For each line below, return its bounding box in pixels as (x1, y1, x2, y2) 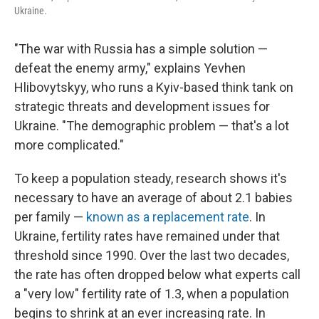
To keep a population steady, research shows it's (14, 171, 287, 186)
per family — (14, 209, 86, 224)
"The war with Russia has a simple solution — (14, 41, 268, 56)
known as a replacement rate (86, 209, 249, 224)
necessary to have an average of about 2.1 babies (14, 190, 293, 205)
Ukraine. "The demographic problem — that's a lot (14, 118, 289, 133)
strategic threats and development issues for (14, 99, 270, 114)
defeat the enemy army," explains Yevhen (14, 61, 246, 75)
